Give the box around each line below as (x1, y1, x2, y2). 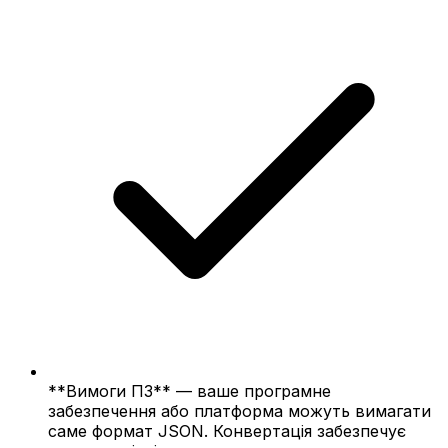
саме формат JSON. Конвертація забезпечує (48, 420, 406, 441)
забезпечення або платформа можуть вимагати (48, 400, 431, 421)
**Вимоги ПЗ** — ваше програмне (48, 380, 331, 401)
